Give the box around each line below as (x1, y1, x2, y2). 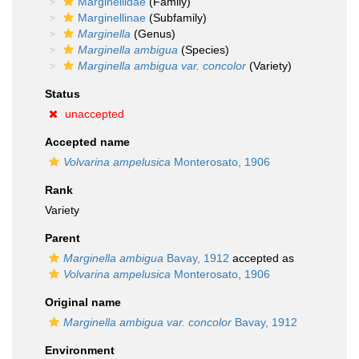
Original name (45, 296, 121, 309)
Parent (45, 232, 80, 244)
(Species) (178, 43, 229, 56)
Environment (45, 344, 115, 357)
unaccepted (65, 107, 124, 120)
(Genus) (131, 27, 175, 40)
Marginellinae (78, 11, 146, 24)
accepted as (229, 252, 294, 264)
